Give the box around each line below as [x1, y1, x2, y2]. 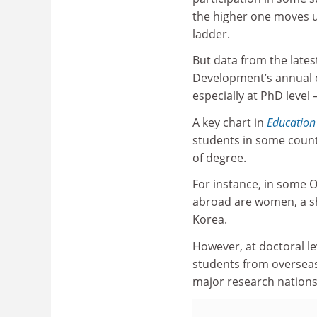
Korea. [192, 212, 227, 227]
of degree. [192, 149, 246, 166]
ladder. [192, 25, 230, 42]
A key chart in [192, 114, 267, 130]
